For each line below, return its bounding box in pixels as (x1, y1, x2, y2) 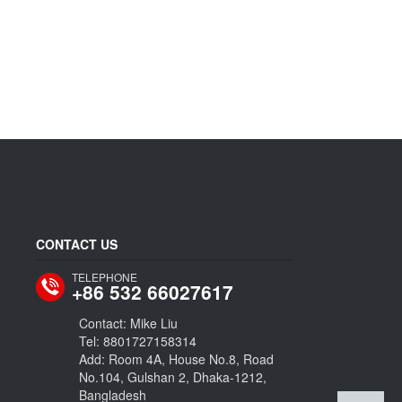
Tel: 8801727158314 (79, 332, 197, 350)
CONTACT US (36, 235, 118, 253)
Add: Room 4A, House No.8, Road (79, 350, 274, 368)
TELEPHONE (72, 269, 137, 284)
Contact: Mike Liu (79, 314, 181, 332)
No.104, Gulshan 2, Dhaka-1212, (79, 368, 267, 386)
